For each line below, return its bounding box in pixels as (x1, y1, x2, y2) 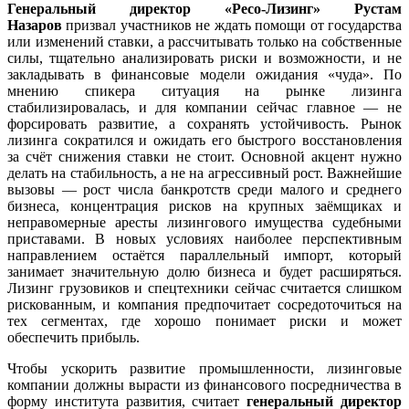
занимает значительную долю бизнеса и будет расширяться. (7, 263, 402, 279)
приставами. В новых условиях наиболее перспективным (7, 230, 402, 246)
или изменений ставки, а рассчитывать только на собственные (7, 33, 402, 49)
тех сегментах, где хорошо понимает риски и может (7, 312, 402, 329)
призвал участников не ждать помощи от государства (62, 16, 402, 33)
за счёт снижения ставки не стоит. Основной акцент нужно (7, 148, 402, 164)
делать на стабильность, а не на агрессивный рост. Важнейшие (7, 164, 402, 181)
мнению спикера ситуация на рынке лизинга (7, 82, 402, 99)
